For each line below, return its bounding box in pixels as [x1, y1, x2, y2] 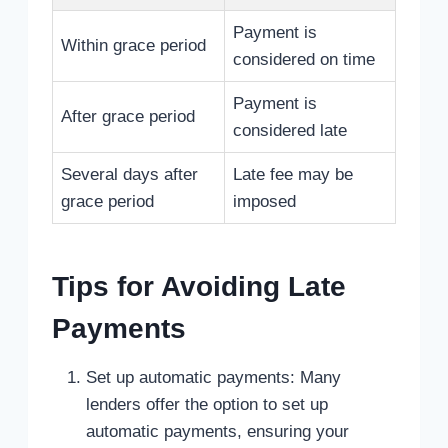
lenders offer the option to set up [86, 395, 328, 415]
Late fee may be [233, 165, 353, 185]
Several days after [61, 165, 198, 185]
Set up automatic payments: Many [86, 368, 341, 388]
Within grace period [61, 36, 206, 56]
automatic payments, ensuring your [86, 422, 349, 442]
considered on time [233, 50, 375, 70]
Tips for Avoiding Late [52, 271, 346, 303]
